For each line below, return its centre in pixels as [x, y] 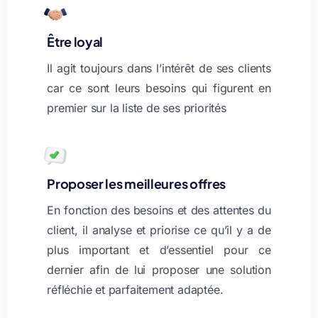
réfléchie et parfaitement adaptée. [135, 289]
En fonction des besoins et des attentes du [159, 210]
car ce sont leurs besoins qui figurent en [159, 88]
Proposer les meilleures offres [137, 183]
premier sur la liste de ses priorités [137, 108]
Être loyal [75, 41]
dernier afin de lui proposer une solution [159, 269]
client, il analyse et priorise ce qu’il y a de [159, 230]
